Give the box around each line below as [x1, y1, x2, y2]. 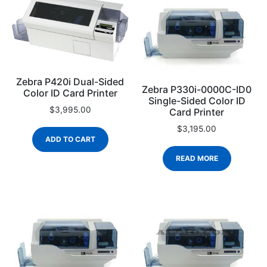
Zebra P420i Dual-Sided [16, 76, 125, 88]
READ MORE [175, 153, 218, 163]
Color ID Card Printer [23, 87, 117, 100]
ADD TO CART [45, 134, 95, 144]
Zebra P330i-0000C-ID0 [142, 83, 252, 95]
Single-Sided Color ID [148, 95, 246, 107]
